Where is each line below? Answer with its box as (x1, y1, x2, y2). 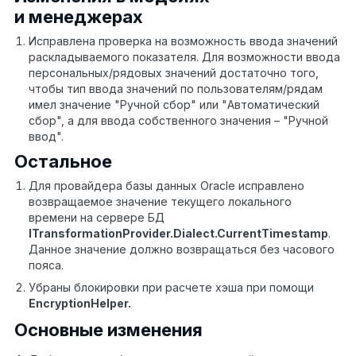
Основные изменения (14, 319, 203, 341)
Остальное (14, 151, 112, 172)
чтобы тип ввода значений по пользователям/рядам (29, 82, 323, 96)
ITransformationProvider (29, 226, 170, 241)
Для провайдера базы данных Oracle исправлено (29, 179, 304, 193)
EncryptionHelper (29, 296, 128, 311)
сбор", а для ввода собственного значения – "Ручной (29, 114, 328, 128)
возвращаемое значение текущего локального (29, 195, 292, 209)
